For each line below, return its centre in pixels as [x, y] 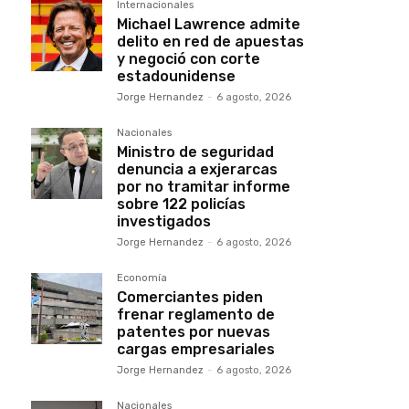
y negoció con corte [189, 59]
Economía [142, 278]
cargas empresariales [196, 349]
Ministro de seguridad [195, 152]
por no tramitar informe [204, 187]
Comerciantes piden [190, 297]
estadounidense [176, 76]
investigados [164, 221]
